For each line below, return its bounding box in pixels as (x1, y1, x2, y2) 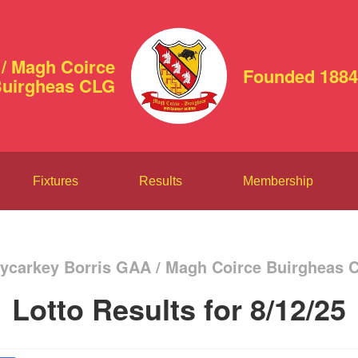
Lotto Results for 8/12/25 (12, 288, 346, 329)
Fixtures (32, 174, 78, 188)
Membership (242, 174, 313, 188)
